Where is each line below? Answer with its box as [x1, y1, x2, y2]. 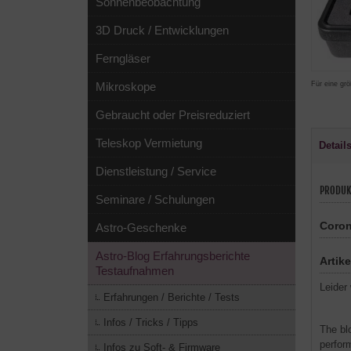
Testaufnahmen [96, 264, 174, 277]
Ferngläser [96, 52, 150, 65]
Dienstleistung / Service [96, 165, 216, 178]
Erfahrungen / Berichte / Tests [103, 291, 240, 303]
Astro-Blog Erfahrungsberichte [96, 249, 250, 262]
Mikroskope [96, 80, 156, 93]
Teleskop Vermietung [96, 136, 202, 150]
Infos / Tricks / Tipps [103, 317, 198, 328]
